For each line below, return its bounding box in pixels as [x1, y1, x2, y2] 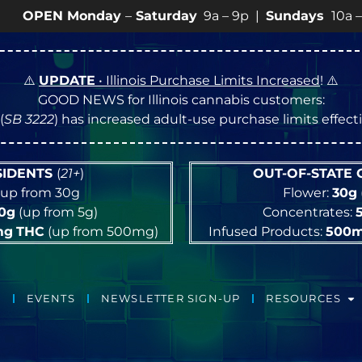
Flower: [282, 185, 332, 200]
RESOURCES [266, 293, 342, 305]
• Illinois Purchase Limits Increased [95, 73, 320, 88]
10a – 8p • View [255, 8, 359, 23]
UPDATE [39, 73, 95, 88]
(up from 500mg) [44, 224, 159, 239]
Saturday [59, 8, 125, 23]
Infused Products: [208, 224, 326, 239]
